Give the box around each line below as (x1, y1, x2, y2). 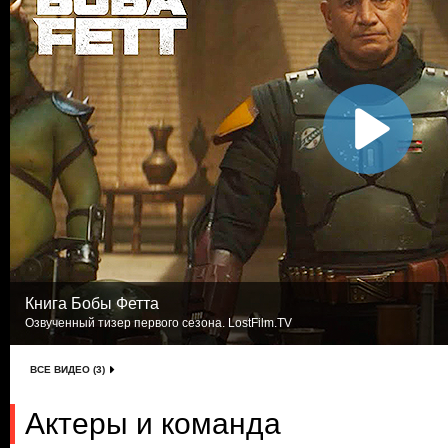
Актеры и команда (25, 407, 281, 440)
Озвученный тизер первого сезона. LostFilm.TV (25, 316, 292, 330)
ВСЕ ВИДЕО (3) (30, 364, 105, 375)
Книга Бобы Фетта (25, 295, 159, 312)
